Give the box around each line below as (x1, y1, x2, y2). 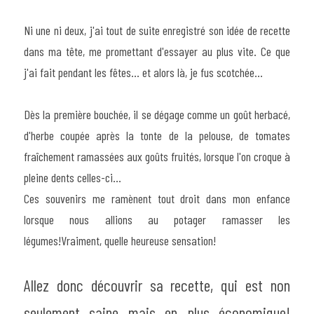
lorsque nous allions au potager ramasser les (24, 211, 290, 227)
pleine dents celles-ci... (24, 169, 121, 185)
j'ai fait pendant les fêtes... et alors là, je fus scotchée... (24, 64, 263, 80)
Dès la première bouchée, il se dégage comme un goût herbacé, (24, 106, 290, 122)
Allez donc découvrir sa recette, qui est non (24, 275, 290, 295)
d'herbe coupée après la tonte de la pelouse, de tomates (24, 127, 290, 143)
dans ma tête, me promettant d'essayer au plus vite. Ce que (24, 43, 290, 59)
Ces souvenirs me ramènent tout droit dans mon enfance (24, 190, 290, 206)
